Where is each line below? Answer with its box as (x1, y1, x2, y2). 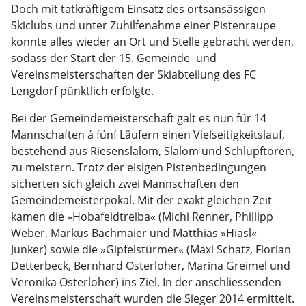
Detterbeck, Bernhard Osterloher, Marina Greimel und (11, 258, 290, 273)
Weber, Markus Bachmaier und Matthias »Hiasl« (11, 225, 257, 240)
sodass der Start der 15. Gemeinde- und (11, 51, 217, 66)
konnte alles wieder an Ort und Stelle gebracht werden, (11, 34, 294, 49)
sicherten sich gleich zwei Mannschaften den (11, 176, 239, 191)
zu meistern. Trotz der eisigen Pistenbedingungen (11, 160, 266, 175)
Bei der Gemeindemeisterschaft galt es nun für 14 (11, 111, 266, 126)
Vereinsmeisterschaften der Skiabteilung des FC (11, 67, 256, 82)
